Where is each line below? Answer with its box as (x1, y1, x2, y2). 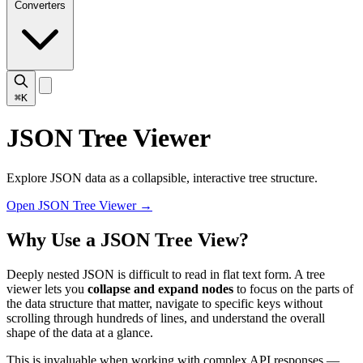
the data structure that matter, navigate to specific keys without (6, 296, 322, 310)
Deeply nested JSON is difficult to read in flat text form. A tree (6, 267, 325, 281)
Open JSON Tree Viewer (6, 198, 139, 212)
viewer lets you (6, 281, 88, 296)
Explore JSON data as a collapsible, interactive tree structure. (6, 170, 318, 185)
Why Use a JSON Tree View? (6, 228, 249, 250)
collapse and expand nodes (88, 281, 233, 296)
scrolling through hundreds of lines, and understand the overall (6, 310, 325, 325)
